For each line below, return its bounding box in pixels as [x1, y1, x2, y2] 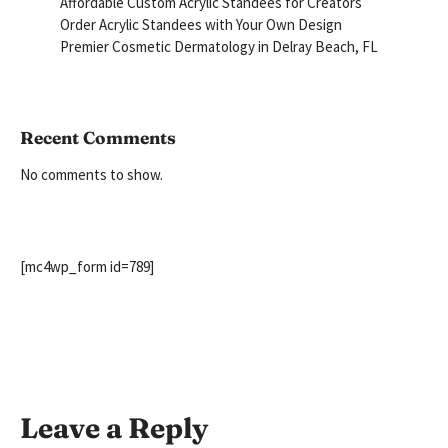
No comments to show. [20, 165, 163, 185]
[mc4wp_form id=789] [20, 257, 154, 277]
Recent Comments [20, 127, 176, 149]
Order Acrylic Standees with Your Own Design [60, 15, 342, 35]
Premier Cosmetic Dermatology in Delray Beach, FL [60, 37, 378, 57]
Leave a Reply [20, 411, 208, 446]
